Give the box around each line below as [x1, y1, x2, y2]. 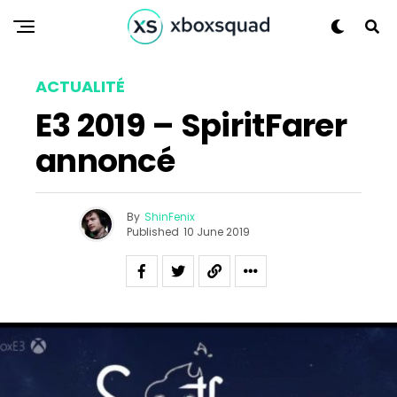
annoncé [35, 138, 175, 183]
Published [127, 223, 179, 239]
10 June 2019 [183, 223, 250, 239]
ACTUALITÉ [35, 75, 125, 97]
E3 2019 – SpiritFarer [35, 103, 346, 148]
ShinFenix [144, 208, 195, 224]
